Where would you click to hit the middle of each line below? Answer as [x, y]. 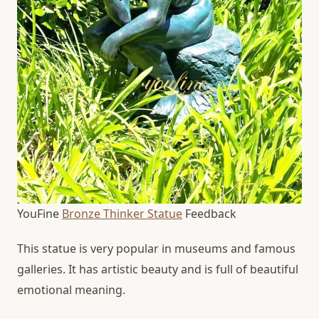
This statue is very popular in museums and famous [156, 248]
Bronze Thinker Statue [122, 214]
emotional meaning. [71, 289]
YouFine [40, 214]
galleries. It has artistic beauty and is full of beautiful [158, 269]
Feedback [209, 214]
